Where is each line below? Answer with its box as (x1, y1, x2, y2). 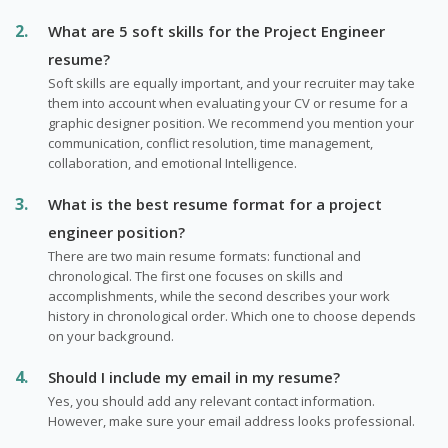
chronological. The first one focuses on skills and (48, 266, 343, 285)
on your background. (48, 326, 174, 345)
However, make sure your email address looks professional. (48, 411, 415, 430)
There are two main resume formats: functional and (48, 246, 361, 265)
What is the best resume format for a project (48, 193, 382, 214)
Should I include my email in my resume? (48, 366, 340, 387)
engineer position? (48, 221, 185, 242)
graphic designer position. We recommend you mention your (48, 113, 414, 132)
